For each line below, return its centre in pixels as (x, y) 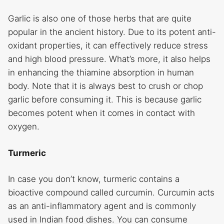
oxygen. (24, 127)
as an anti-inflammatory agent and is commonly (102, 206)
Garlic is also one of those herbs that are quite (100, 19)
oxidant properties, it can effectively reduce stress (108, 46)
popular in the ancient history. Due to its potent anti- (112, 32)
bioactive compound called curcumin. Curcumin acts (111, 193)
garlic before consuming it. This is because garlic (105, 100)
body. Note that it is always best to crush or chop (105, 86)
